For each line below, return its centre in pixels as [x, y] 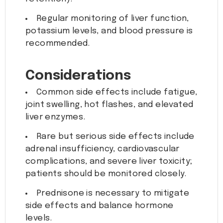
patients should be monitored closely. [106, 174]
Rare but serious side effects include [115, 137]
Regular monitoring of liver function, [113, 19]
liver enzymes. [56, 117]
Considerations [78, 76]
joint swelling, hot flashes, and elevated [110, 105]
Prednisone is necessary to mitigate [113, 194]
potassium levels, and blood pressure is [109, 31]
